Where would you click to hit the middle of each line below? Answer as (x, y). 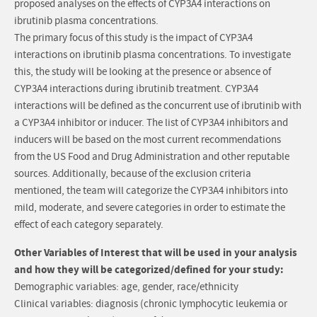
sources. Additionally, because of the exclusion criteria (133, 174)
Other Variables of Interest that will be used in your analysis (156, 253)
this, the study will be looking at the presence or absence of (143, 72)
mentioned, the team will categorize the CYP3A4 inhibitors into (151, 191)
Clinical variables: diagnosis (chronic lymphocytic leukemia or (151, 304)
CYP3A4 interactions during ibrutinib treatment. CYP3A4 (136, 89)
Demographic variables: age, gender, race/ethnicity (126, 287)
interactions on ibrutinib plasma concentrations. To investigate (152, 55)
